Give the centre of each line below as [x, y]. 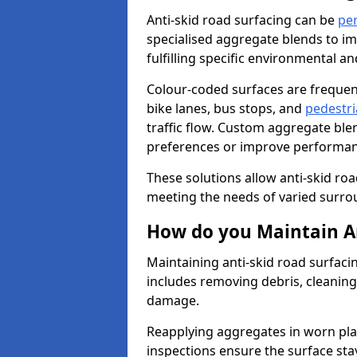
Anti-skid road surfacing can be [242, 20]
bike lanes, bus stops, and [226, 108]
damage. [173, 300]
